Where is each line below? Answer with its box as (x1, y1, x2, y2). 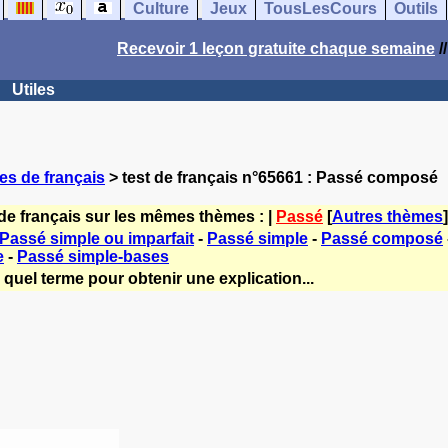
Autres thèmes (332, 208, 443, 225)
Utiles (12, 81, 55, 98)
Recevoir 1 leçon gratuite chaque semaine (117, 40, 435, 57)
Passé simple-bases (17, 248, 169, 265)
